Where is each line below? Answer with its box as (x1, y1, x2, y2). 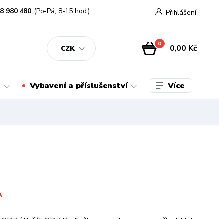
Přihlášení (165, 7, 196, 17)
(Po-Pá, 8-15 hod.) (34, 6, 90, 16)
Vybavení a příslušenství (29, 80, 128, 91)
